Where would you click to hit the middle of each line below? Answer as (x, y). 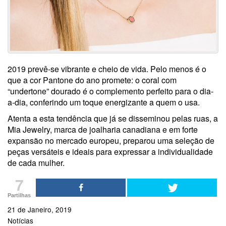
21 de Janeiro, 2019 (40, 209)
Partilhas (19, 195)
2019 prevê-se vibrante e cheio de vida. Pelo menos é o (107, 69)
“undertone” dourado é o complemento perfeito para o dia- (110, 91)
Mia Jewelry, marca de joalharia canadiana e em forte (103, 129)
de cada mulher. (36, 163)
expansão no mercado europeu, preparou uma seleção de (111, 140)
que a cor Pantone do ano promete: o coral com (92, 80)
